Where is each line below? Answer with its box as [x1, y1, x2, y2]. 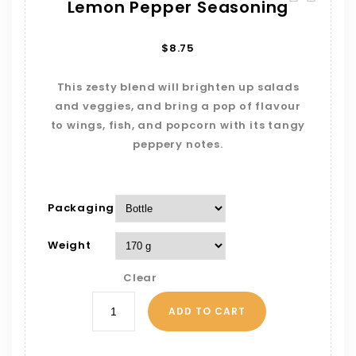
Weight [48, 238, 91, 253]
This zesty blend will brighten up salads [56, 79, 300, 95]
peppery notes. [133, 137, 223, 152]
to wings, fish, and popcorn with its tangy [50, 118, 306, 133]
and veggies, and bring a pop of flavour [54, 99, 302, 114]
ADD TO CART [168, 304, 246, 318]
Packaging [48, 200, 115, 215]
